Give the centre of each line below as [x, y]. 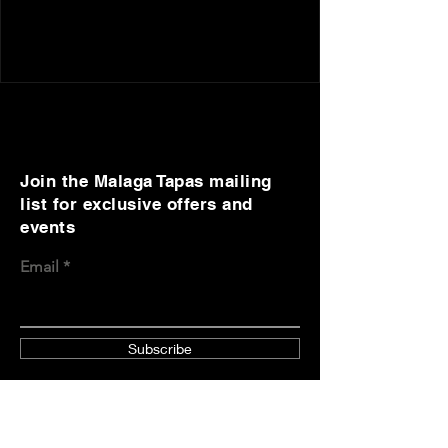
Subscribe [160, 348]
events [48, 227]
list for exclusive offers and [136, 204]
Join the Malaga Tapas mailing [146, 181]
